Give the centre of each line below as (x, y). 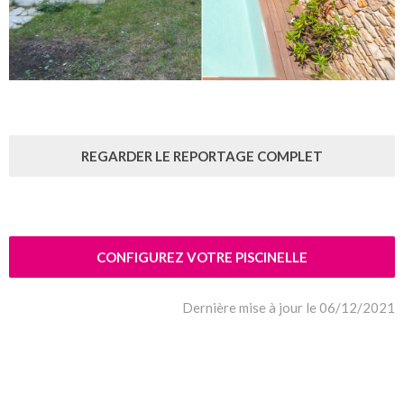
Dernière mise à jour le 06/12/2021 (289, 308)
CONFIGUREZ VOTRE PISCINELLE (202, 257)
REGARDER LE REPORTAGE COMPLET (202, 156)
